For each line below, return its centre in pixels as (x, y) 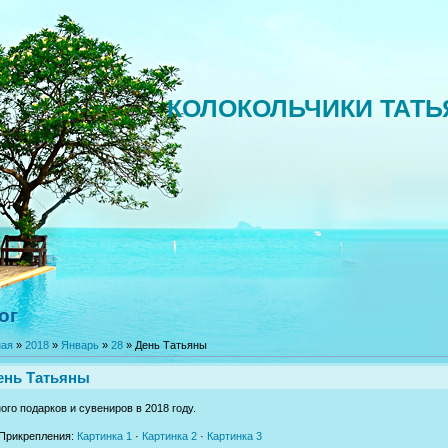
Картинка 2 (169, 435)
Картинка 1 (104, 435)
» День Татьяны (165, 345)
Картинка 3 (234, 435)
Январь (80, 345)
